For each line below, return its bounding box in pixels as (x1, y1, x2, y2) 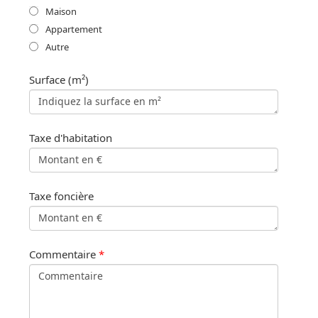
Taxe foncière (29, 188, 94, 203)
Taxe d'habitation (29, 130, 112, 145)
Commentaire (29, 246, 96, 261)
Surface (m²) (29, 72, 89, 87)
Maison (45, 4, 77, 18)
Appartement (45, 22, 102, 35)
